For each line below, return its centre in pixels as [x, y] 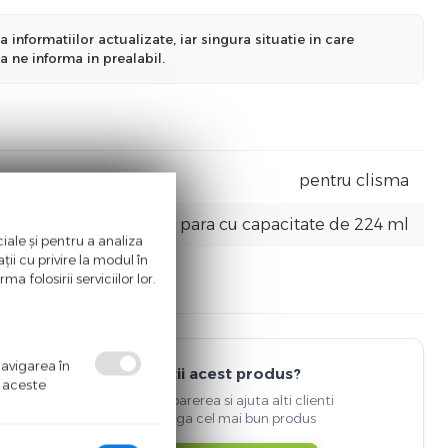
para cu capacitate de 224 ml [294, 224]
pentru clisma [354, 180]
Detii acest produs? [224, 373]
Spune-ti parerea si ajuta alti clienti [224, 399]
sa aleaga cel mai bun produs [224, 417]
